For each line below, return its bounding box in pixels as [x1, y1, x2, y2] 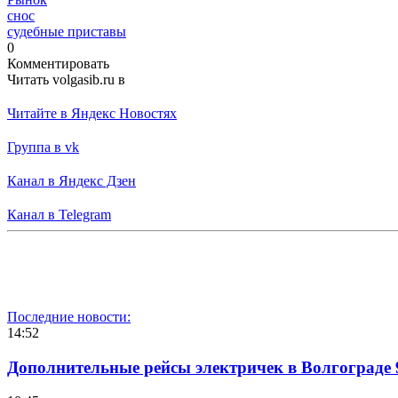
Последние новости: [7, 308, 131, 324]
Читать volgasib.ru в [7, 71, 125, 87]
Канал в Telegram [7, 206, 111, 222]
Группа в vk [7, 139, 79, 155]
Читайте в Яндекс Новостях [7, 105, 177, 121]
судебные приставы [7, 23, 126, 39]
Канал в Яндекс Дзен [7, 172, 136, 188]
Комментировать [7, 55, 109, 71]
